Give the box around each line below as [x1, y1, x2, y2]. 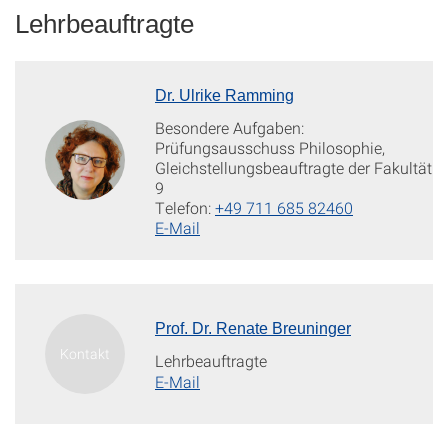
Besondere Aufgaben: [155, 117, 304, 138]
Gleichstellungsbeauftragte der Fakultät [155, 157, 432, 178]
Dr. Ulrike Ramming [155, 87, 294, 104]
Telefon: [155, 197, 215, 218]
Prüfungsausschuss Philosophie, [155, 137, 385, 158]
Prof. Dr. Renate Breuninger [155, 320, 351, 337]
